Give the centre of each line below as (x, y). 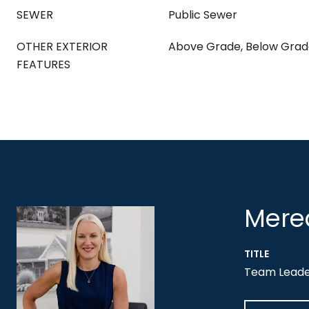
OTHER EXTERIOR (62, 47)
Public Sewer (203, 15)
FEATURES (43, 64)
